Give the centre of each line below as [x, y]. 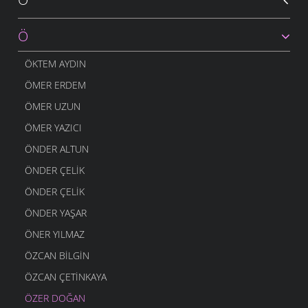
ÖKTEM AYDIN [55, 64]
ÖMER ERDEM [55, 85]
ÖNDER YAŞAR [56, 213]
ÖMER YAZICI [53, 128]
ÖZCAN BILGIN [57, 256]
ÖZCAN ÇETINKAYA [66, 277]
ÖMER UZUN [53, 107]
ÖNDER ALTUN [57, 149]
